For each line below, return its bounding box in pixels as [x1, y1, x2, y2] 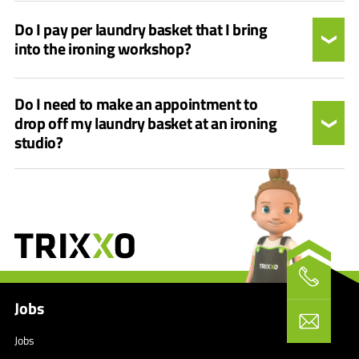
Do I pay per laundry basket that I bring [14, 17, 268, 42]
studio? [14, 129, 63, 155]
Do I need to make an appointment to [14, 91, 258, 116]
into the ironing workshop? [14, 36, 192, 61]
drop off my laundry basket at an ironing [14, 110, 277, 135]
